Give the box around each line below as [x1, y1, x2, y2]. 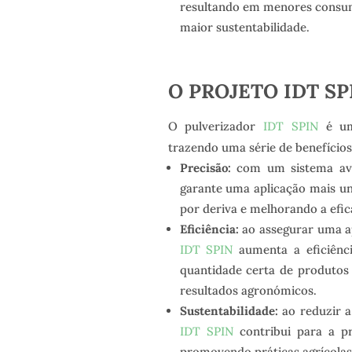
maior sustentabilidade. [179, 20, 310, 35]
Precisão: [179, 160, 231, 176]
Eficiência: [179, 222, 239, 237]
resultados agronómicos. [179, 283, 317, 299]
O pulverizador [167, 119, 264, 134]
